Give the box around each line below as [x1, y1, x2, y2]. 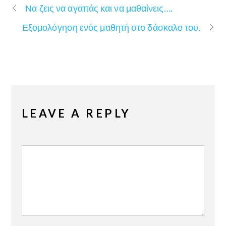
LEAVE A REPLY [21, 106, 131, 120]
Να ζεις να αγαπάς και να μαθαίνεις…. [25, 3, 173, 14]
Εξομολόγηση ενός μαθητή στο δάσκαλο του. [22, 22, 201, 33]
